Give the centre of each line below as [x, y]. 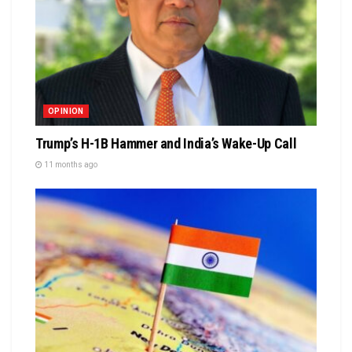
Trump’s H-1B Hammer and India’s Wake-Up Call [166, 144]
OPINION [66, 112]
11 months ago [70, 165]
